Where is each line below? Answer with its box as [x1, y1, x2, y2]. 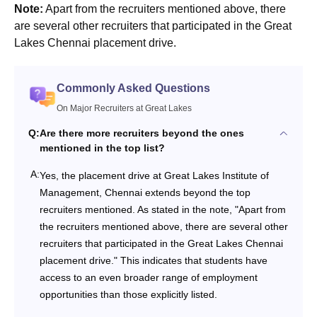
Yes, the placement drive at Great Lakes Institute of [40, 169, 269, 181]
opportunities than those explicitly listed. [40, 288, 217, 300]
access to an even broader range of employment [40, 271, 258, 283]
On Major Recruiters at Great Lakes [57, 103, 192, 113]
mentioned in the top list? [40, 142, 165, 154]
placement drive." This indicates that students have [40, 254, 267, 266]
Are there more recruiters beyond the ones [40, 127, 244, 139]
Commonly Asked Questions [57, 81, 210, 94]
